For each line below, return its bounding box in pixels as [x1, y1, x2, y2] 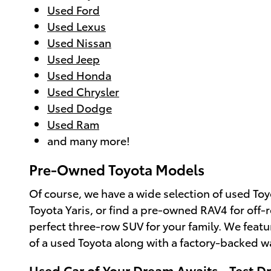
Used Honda [47, 67, 111, 83]
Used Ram [47, 116, 99, 132]
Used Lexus [47, 18, 106, 34]
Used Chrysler [47, 83, 119, 99]
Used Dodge [47, 100, 112, 116]
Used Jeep [47, 51, 100, 67]
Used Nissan [47, 34, 111, 50]
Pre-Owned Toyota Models [29, 159, 204, 180]
